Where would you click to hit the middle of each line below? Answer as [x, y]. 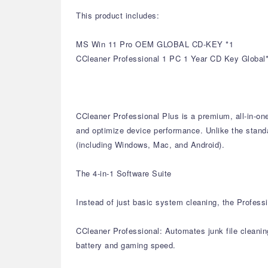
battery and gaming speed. [126, 245]
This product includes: [118, 15]
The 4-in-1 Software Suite [124, 173]
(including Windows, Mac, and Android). [150, 144]
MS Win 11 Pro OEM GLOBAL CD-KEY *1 [155, 44]
